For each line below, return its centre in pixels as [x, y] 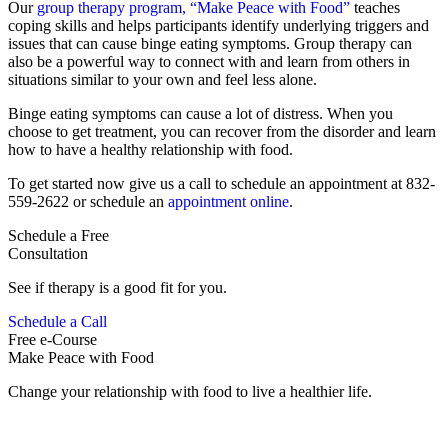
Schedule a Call [57, 322]
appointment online [228, 202]
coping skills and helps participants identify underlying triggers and [218, 26]
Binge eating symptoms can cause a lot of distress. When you [200, 114]
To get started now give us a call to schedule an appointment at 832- [221, 184]
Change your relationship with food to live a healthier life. [190, 392]
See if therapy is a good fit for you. [117, 288]
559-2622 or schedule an [88, 202]
